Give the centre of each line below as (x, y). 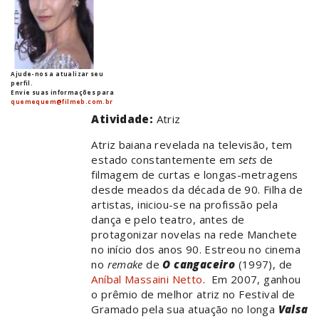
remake (125, 265)
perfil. (22, 83)
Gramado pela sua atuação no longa (185, 309)
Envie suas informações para (63, 93)
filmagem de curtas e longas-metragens (195, 175)
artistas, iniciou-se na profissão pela (185, 205)
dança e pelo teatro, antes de (168, 220)
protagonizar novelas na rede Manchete (194, 235)
